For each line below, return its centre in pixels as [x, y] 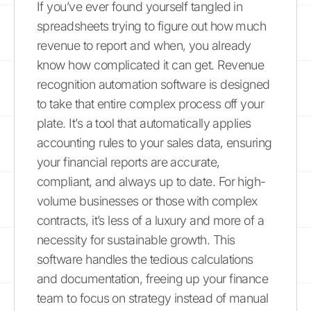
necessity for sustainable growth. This [136, 239]
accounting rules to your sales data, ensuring [154, 142]
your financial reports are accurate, [128, 162]
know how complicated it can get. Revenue [151, 65]
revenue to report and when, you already [144, 45]
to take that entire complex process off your [151, 103]
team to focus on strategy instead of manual [153, 298]
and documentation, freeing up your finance [153, 278]
